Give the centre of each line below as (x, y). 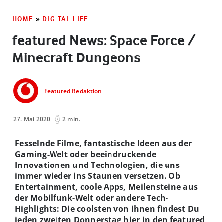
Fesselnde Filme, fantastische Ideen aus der (104, 143)
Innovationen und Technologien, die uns (97, 165)
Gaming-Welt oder (53, 154)
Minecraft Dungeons (77, 57)
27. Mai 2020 (32, 119)
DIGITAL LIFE (65, 19)
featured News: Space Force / (104, 40)
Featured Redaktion (73, 91)
